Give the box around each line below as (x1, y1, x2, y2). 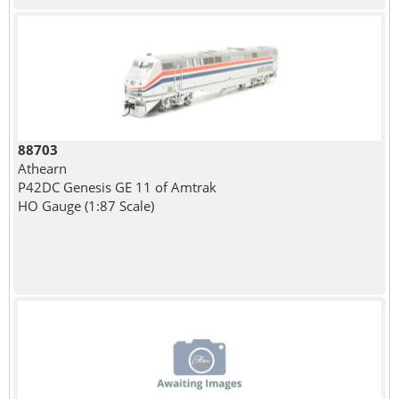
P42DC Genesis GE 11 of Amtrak (17, 177, 216, 196)
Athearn (17, 159, 67, 177)
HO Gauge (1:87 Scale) (17, 196, 154, 215)
